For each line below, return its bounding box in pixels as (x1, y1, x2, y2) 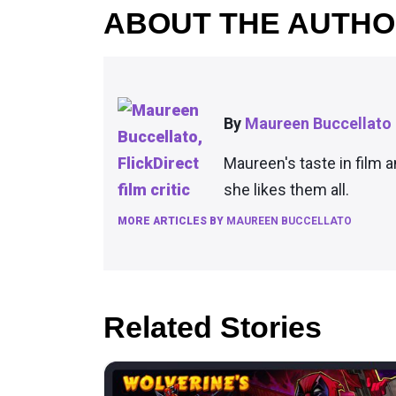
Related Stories (103, 310, 322, 344)
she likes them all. (224, 180, 349, 199)
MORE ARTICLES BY (118, 215, 226, 227)
